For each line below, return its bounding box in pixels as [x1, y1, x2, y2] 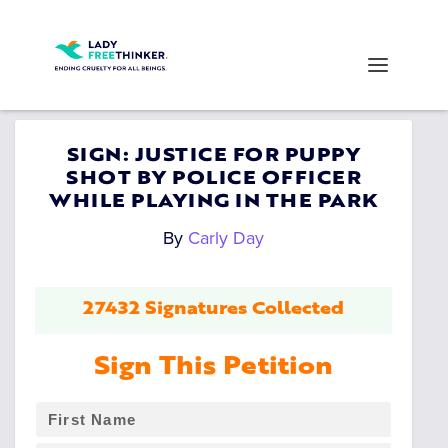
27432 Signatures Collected [83, 302, 345, 318]
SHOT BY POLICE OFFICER [66, 171, 362, 188]
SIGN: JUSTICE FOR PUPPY [66, 148, 361, 165]
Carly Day [188, 227, 265, 249]
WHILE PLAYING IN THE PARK [49, 194, 378, 211]
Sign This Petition [94, 357, 334, 380]
